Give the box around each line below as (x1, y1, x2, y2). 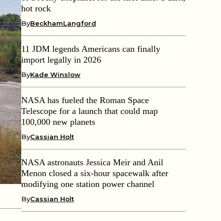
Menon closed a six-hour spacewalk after (21, 168, 168, 178)
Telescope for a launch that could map (21, 106, 158, 116)
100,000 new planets (21, 116, 95, 127)
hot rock (21, 3, 51, 13)
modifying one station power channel (21, 179, 154, 189)
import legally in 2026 (21, 54, 101, 65)
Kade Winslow (30, 70, 80, 78)
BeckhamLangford (30, 19, 96, 27)
